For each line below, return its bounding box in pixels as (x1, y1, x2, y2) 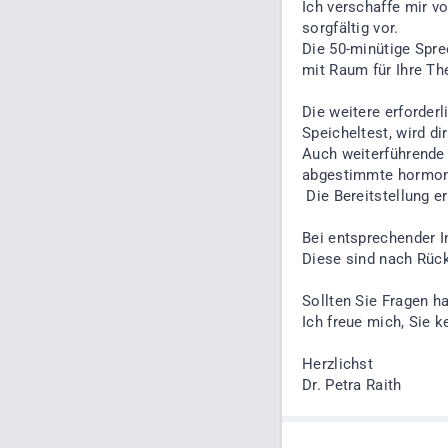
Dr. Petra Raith (302, 376, 402, 394)
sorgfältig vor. (302, 19, 399, 37)
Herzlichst (302, 355, 373, 373)
